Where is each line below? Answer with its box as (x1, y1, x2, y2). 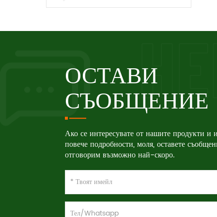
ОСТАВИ (65, 61, 158, 88)
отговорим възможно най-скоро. (65, 149, 175, 161)
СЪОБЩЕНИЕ (65, 86, 209, 113)
